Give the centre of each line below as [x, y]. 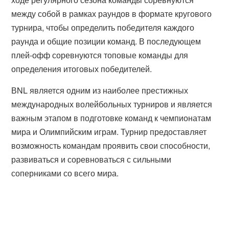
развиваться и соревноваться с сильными [91, 159]
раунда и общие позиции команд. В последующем [106, 41]
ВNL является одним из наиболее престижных [100, 90]
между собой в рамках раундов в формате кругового [112, 14]
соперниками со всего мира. [65, 173]
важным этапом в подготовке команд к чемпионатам [111, 118]
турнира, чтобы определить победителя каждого [103, 27]
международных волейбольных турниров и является [112, 104]
